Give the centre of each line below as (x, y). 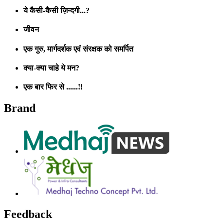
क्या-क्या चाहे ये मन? (51, 68)
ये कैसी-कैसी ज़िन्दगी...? (56, 11)
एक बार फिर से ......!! (53, 87)
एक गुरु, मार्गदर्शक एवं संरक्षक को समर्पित (78, 49)
